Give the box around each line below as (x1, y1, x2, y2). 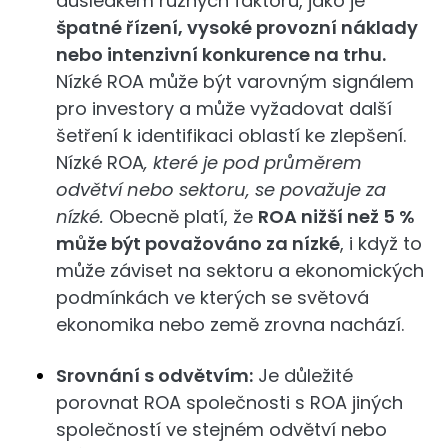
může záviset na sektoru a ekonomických (56, 257, 424, 283)
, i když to (340, 230, 422, 256)
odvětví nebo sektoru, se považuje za (56, 176, 386, 202)
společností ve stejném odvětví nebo (56, 416, 387, 442)
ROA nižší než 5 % (258, 203, 415, 229)
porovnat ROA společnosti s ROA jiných (56, 389, 403, 415)
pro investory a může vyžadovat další (56, 95, 392, 121)
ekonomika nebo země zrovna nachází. (56, 311, 404, 337)
